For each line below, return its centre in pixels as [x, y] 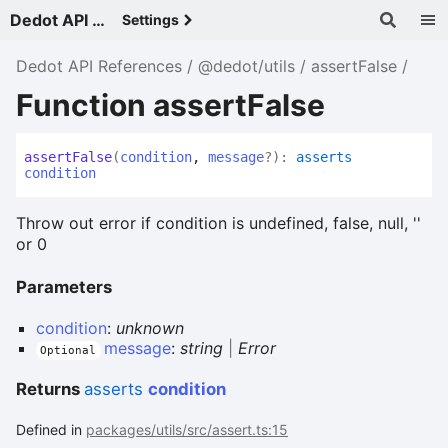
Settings [150, 19]
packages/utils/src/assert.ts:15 [187, 429]
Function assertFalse [170, 104]
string [201, 347]
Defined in [51, 429]
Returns [50, 389]
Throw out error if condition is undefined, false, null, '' [218, 223]
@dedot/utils [246, 66]
